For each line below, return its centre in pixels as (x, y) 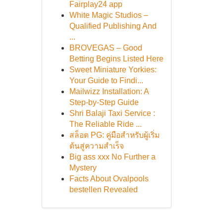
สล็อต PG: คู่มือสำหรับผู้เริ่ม (114, 135)
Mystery (83, 168)
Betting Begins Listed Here (116, 59)
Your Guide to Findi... (106, 81)
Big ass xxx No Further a (112, 157)
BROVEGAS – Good (106, 48)
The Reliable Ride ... (105, 124)
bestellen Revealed (103, 190)
